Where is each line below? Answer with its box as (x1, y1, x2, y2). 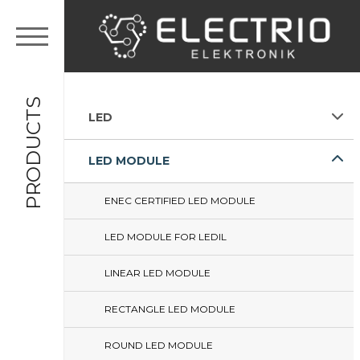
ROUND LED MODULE (104, 339, 213, 351)
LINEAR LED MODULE (104, 267, 211, 279)
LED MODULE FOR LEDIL (104, 231, 227, 243)
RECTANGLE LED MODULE (104, 303, 235, 315)
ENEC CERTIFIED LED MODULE (104, 194, 256, 207)
